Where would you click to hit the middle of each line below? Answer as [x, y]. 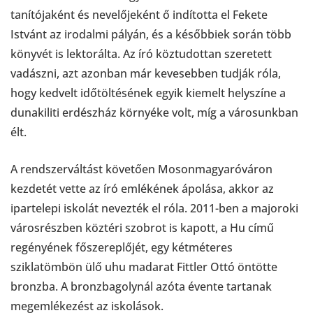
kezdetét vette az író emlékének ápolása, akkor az [142, 188]
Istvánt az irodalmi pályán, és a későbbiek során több [151, 34]
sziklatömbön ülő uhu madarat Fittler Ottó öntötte [144, 267]
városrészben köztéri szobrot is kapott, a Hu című [142, 227]
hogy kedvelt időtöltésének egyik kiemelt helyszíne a [148, 93]
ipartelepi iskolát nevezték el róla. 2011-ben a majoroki [154, 208]
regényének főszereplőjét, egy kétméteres [122, 247]
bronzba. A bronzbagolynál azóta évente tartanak [141, 286]
